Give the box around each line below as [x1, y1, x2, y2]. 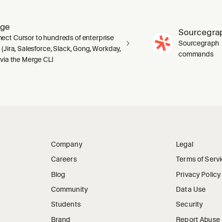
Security [176, 200, 203, 209]
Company [51, 140, 82, 148]
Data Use [176, 185, 206, 193]
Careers [51, 155, 77, 164]
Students [51, 200, 81, 209]
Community [51, 185, 88, 193]
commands [178, 50, 214, 58]
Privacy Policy [176, 170, 221, 178]
